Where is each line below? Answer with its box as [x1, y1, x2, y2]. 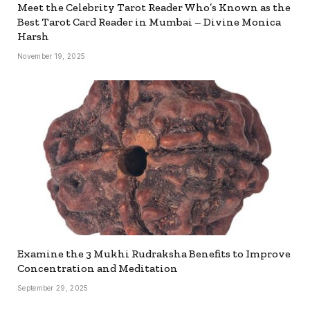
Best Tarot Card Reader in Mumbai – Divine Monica [17, 15, 281, 29]
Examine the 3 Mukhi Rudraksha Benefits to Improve [17, 246, 291, 260]
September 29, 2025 [17, 283, 89, 292]
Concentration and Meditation [17, 261, 178, 275]
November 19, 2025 [17, 52, 86, 61]
